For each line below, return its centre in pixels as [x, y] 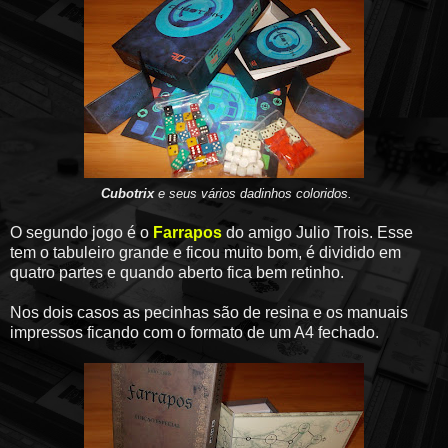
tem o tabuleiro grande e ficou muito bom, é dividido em [205, 252]
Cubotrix [127, 193]
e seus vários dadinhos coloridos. [252, 193]
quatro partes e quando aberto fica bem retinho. [177, 272]
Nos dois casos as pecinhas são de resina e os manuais [209, 312]
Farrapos [187, 232]
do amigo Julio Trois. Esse [317, 232]
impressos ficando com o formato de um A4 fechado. [194, 332]
